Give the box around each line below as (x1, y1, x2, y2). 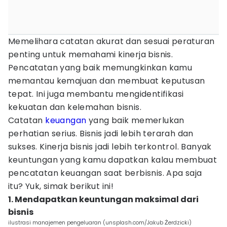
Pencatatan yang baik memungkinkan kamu (8, 62, 193, 73)
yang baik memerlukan (86, 115, 184, 126)
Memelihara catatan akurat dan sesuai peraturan (8, 35, 215, 47)
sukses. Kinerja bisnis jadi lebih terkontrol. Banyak (8, 141, 212, 153)
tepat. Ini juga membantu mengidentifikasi (8, 88, 184, 100)
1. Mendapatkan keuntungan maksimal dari (8, 194, 199, 205)
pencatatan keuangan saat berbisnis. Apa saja (8, 167, 202, 179)
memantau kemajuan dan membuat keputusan (8, 75, 205, 87)
